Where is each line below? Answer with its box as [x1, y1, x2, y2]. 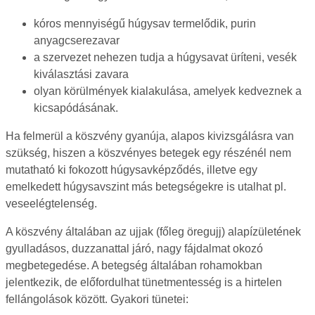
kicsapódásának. [34, 101, 118, 114]
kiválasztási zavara [34, 67, 129, 80]
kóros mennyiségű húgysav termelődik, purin [34, 17, 256, 30]
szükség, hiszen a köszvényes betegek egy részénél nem [6, 146, 291, 159]
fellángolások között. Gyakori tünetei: [6, 292, 188, 305]
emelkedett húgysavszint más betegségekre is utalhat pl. [6, 180, 286, 193]
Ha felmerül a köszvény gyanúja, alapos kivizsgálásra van [6, 129, 294, 142]
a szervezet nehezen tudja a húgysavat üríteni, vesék [34, 51, 297, 63]
